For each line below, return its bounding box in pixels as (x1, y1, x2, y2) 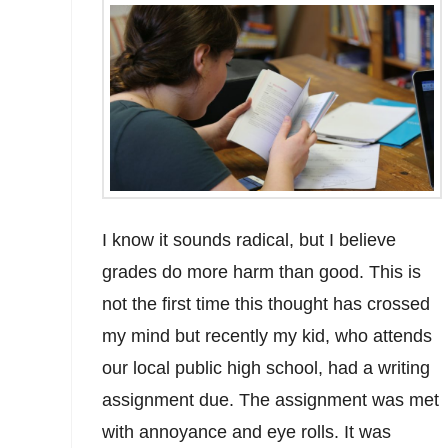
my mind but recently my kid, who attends (102, 325, 433, 346)
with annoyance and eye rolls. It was (102, 421, 392, 442)
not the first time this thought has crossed (102, 293, 431, 314)
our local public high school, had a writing (102, 357, 431, 378)
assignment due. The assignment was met (102, 389, 440, 410)
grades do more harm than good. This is (102, 261, 422, 282)
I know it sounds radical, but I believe (102, 229, 397, 250)
